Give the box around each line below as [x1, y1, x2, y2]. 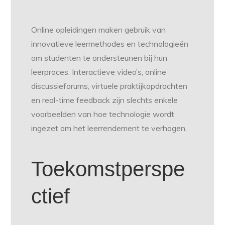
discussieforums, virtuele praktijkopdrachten [31, 81, 188, 91]
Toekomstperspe [31, 157, 185, 181]
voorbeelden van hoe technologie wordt [31, 109, 175, 120]
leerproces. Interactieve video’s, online [31, 67, 167, 77]
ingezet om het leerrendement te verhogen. [31, 123, 187, 134]
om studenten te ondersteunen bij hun [31, 53, 168, 63]
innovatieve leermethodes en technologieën [31, 39, 189, 49]
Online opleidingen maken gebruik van [31, 25, 166, 35]
